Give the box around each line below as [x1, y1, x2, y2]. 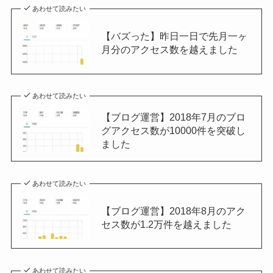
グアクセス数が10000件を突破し [101, 124, 246, 136]
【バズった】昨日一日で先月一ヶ [101, 30, 247, 42]
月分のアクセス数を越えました [101, 44, 238, 55]
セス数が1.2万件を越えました [101, 218, 232, 230]
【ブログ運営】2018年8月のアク [101, 205, 246, 216]
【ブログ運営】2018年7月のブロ [101, 111, 246, 122]
